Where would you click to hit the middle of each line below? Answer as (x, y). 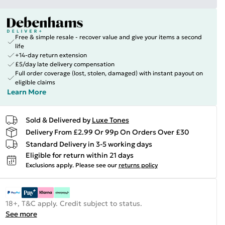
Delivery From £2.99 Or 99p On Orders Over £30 (107, 132)
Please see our (96, 165)
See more (21, 214)
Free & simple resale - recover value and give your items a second (108, 37)
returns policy (138, 165)
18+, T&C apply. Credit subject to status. (74, 203)
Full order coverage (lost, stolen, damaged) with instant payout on (109, 73)
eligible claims (35, 82)
